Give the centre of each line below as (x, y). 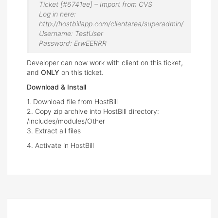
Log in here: (57, 14)
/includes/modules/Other (66, 121)
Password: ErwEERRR (73, 43)
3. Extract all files (54, 131)
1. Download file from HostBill (72, 102)
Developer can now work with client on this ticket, (105, 63)
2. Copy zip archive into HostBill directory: (93, 111)
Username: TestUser (71, 34)
